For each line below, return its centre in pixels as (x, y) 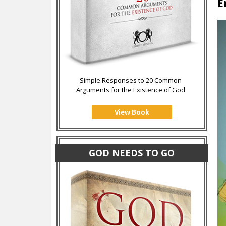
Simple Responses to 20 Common (131, 80)
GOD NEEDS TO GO (132, 153)
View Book (132, 112)
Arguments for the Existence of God (131, 90)
